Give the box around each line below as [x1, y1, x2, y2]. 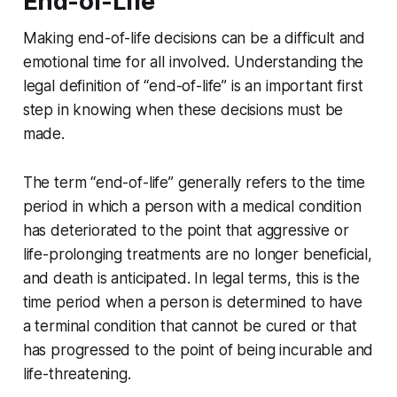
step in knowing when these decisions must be [22, 101, 344, 120]
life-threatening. [22, 365, 131, 384]
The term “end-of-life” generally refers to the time [22, 174, 366, 192]
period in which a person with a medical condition [22, 198, 362, 216]
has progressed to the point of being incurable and [22, 341, 374, 360]
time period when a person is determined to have [22, 293, 362, 312]
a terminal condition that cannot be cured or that [22, 317, 357, 336]
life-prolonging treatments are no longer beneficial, [22, 245, 372, 264]
